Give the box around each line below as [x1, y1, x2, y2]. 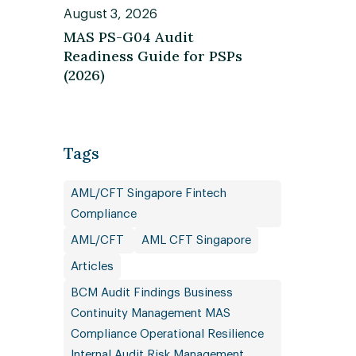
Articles [70, 261, 114, 273]
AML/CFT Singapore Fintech [70, 188, 226, 199]
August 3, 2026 [63, 8, 157, 21]
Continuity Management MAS [70, 308, 230, 319]
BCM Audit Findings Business [70, 287, 233, 299]
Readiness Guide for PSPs [63, 47, 242, 65]
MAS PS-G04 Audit [63, 28, 194, 46]
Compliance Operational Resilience [70, 328, 264, 340]
